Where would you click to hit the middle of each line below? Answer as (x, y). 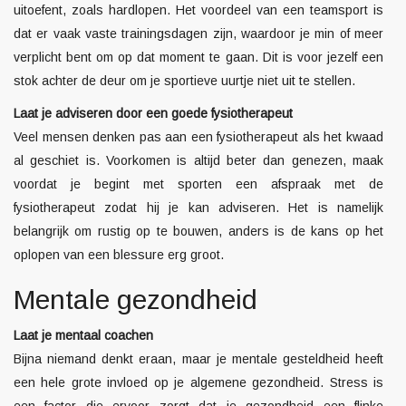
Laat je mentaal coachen (83, 335)
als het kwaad (341, 137)
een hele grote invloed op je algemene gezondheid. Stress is (198, 382)
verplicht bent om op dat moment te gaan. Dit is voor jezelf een (198, 57)
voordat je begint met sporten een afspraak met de (198, 184)
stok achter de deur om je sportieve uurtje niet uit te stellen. (184, 81)
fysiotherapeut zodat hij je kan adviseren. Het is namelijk (198, 208)
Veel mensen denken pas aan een (116, 137)
